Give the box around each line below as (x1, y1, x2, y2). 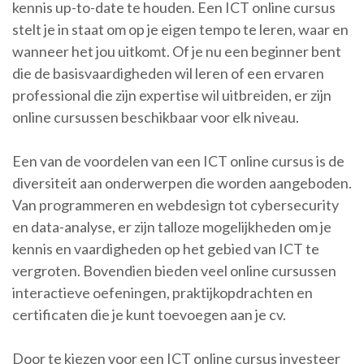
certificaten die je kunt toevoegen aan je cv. (12, 305, 286, 323)
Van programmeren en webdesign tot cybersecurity (12, 196, 339, 214)
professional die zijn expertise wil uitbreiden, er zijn (12, 86, 331, 104)
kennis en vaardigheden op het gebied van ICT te (12, 240, 319, 258)
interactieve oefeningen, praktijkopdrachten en (12, 284, 313, 301)
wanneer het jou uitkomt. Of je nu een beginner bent (12, 42, 341, 60)
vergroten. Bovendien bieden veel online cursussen (12, 262, 336, 279)
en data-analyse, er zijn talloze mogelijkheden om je (12, 218, 331, 236)
